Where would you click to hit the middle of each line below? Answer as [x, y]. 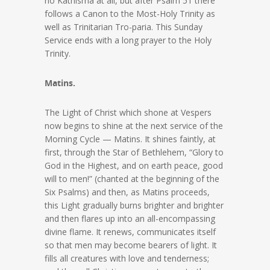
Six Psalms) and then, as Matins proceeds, [127, 192]
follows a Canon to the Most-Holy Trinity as [130, 14]
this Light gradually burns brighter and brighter [134, 206]
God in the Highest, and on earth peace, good [134, 166]
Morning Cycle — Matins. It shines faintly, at [130, 139]
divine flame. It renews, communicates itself [130, 232]
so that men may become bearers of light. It [131, 245]
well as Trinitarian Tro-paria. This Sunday [124, 27]
